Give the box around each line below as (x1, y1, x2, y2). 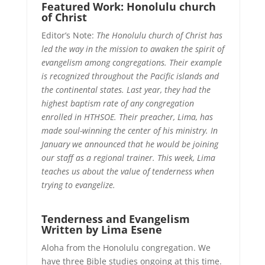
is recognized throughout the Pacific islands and (41, 70, 219, 82)
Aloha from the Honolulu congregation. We (41, 242, 211, 253)
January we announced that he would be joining (41, 138, 218, 150)
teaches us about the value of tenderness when (41, 166, 214, 177)
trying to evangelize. (41, 179, 115, 190)
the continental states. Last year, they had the (41, 84, 211, 95)
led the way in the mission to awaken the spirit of (41, 43, 224, 54)
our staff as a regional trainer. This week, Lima (41, 152, 215, 163)
